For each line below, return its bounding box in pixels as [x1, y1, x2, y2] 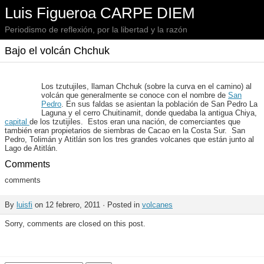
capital [5, 117, 29, 126]
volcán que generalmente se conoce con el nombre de [41, 91, 228, 100]
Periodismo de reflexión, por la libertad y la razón [5, 25, 187, 34]
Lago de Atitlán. [5, 144, 58, 153]
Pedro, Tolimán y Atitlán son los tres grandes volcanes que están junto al [5, 135, 254, 144]
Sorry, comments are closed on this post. [5, 219, 146, 228]
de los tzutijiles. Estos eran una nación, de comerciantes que [29, 117, 240, 126]
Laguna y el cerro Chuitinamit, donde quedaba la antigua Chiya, [41, 108, 257, 117]
